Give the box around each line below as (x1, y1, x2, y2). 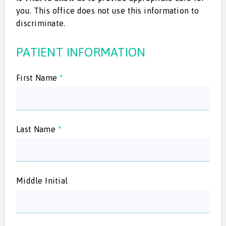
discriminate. (16, 19, 66, 28)
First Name (16, 73, 60, 83)
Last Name (16, 125, 58, 134)
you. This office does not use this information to (16, 6, 199, 16)
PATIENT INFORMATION (16, 45, 146, 60)
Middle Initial (16, 176, 68, 186)
